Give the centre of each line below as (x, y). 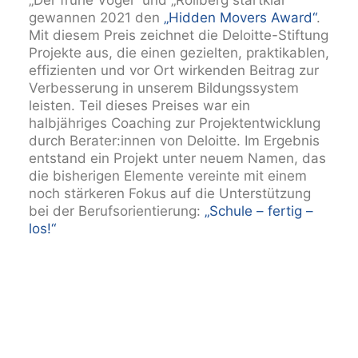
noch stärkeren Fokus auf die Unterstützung (170, 193)
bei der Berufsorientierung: (117, 211)
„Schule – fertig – (259, 211)
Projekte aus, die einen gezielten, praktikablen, (179, 53)
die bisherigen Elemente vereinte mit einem (168, 176)
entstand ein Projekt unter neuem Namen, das (177, 158)
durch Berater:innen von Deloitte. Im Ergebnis (174, 141)
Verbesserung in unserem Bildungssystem (164, 88)
